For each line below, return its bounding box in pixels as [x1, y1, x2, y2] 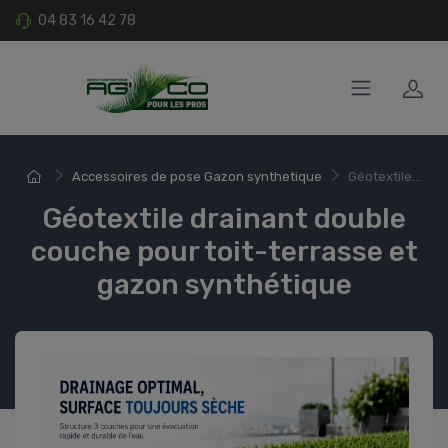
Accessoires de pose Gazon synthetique [72, 169, 323, 185]
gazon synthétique [96, 268, 352, 302]
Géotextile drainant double [42, 202, 406, 236]
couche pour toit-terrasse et [30, 235, 418, 269]
